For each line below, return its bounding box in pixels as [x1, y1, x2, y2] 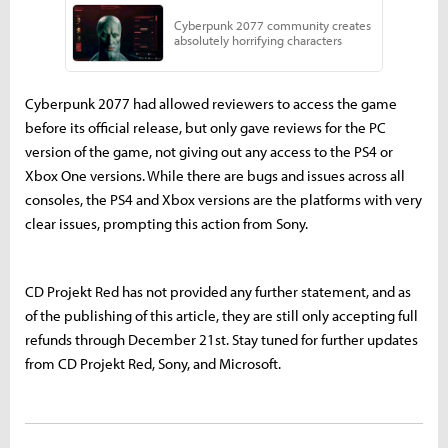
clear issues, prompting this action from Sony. [25, 214, 311, 234]
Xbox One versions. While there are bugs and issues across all [25, 166, 405, 186]
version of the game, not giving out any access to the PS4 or [25, 142, 393, 162]
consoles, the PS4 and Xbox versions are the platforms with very [25, 190, 422, 210]
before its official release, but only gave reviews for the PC [25, 118, 386, 138]
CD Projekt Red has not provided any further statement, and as [25, 282, 411, 302]
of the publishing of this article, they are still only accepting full [25, 306, 418, 326]
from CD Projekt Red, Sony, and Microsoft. [25, 354, 284, 374]
